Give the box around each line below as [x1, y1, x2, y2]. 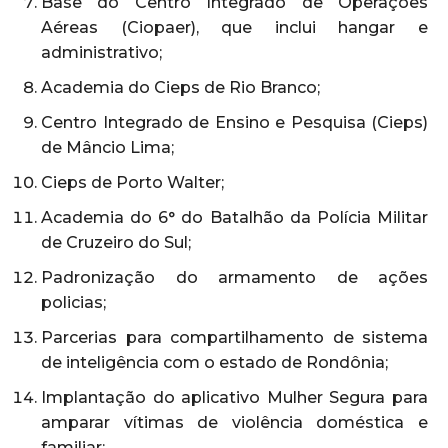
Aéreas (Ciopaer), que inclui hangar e [41, 17, 428, 37]
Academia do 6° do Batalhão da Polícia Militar [41, 207, 428, 227]
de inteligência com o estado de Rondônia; [41, 352, 388, 372]
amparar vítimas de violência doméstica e [41, 412, 428, 432]
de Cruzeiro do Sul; [41, 232, 191, 252]
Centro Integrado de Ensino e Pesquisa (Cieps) [41, 112, 428, 132]
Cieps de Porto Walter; [41, 172, 224, 192]
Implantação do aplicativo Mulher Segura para [41, 387, 428, 407]
